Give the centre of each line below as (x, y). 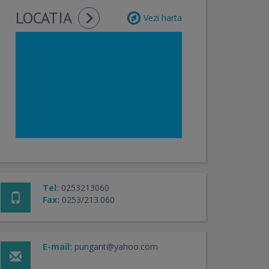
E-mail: (57, 247)
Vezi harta (163, 18)
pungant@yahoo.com (116, 247)
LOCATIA (44, 18)
